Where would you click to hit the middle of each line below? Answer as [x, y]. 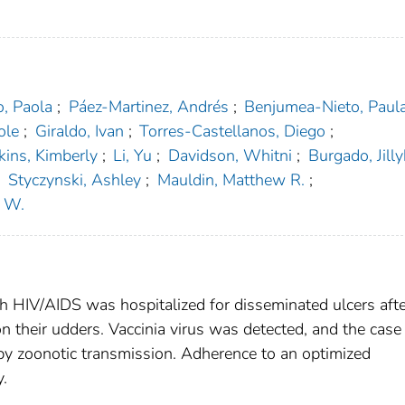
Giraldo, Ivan [79, 132]
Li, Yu [133, 156]
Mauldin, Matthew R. [231, 180]
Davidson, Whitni [230, 156]
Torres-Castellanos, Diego [233, 132]
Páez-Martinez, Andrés [148, 107]
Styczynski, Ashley [75, 180]
